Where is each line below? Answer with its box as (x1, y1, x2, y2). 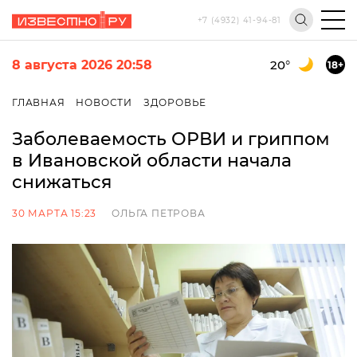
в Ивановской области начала (12, 150, 292, 171)
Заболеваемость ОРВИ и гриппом (12, 128, 330, 150)
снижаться (12, 171, 112, 193)
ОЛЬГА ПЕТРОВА (112, 207, 206, 219)
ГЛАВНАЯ (12, 96, 65, 108)
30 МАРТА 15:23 (12, 207, 97, 219)
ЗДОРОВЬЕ (143, 96, 207, 108)
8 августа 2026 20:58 (12, 57, 152, 73)
